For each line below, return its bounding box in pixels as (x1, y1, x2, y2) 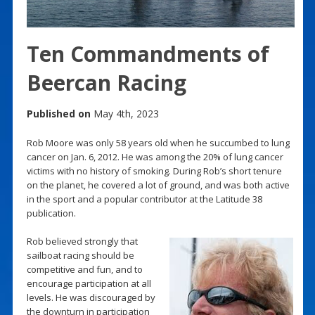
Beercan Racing (26, 67, 186, 97)
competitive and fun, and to (26, 262, 143, 276)
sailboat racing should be (26, 248, 134, 262)
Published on (26, 106, 91, 120)
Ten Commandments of (26, 39, 269, 68)
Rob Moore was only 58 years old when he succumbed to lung (26, 136, 290, 149)
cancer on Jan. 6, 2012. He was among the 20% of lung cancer (26, 150, 283, 163)
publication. (26, 206, 76, 219)
